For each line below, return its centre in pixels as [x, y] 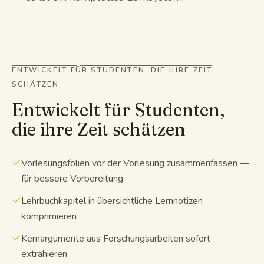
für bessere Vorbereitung [72, 178]
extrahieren [44, 254]
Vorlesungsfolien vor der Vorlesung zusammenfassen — [135, 163]
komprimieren [49, 216]
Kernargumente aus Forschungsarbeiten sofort [116, 238]
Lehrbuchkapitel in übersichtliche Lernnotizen [112, 201]
